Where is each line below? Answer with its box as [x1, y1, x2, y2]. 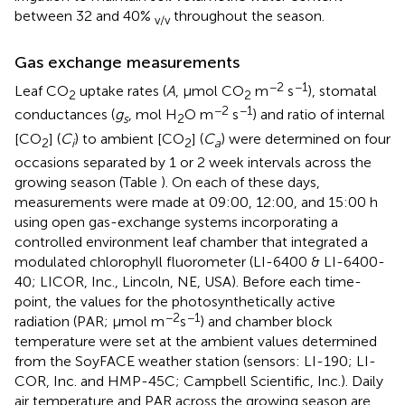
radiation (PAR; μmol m [14, 312, 165, 330]
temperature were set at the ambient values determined [14, 332, 377, 350]
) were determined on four [221, 129, 391, 147]
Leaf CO [14, 82, 69, 100]
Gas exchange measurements [14, 52, 240, 73]
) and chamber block [200, 312, 333, 330]
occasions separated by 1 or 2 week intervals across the [14, 153, 372, 171]
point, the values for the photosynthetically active [14, 292, 335, 310]
